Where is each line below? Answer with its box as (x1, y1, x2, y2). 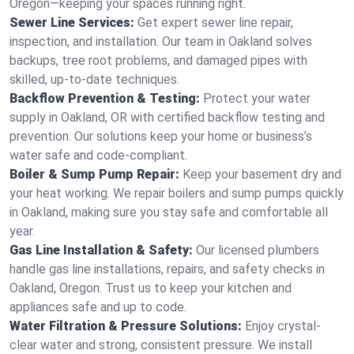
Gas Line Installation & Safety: (9, 243, 193, 258)
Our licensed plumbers (196, 243, 319, 258)
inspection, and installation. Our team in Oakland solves (9, 34, 312, 49)
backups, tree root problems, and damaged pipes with (9, 53, 307, 68)
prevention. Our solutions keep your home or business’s (9, 129, 312, 144)
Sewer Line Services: (9, 15, 134, 30)
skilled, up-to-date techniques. (9, 72, 179, 87)
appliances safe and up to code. (9, 299, 186, 314)
